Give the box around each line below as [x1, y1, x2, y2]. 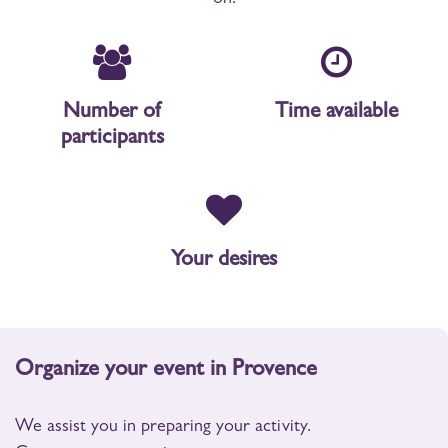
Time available [274, 101, 398, 124]
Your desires [171, 249, 277, 272]
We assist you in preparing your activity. [15, 418, 311, 437]
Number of [63, 101, 161, 124]
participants [60, 127, 164, 150]
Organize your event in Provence [15, 359, 317, 382]
